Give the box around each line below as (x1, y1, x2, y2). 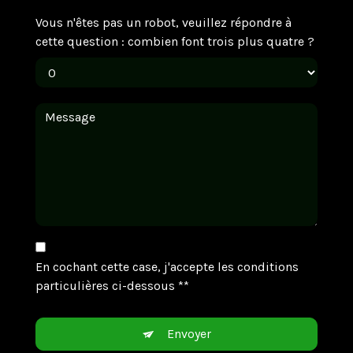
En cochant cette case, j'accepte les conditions (35, 259, 299, 275)
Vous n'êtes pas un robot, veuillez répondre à (35, 15, 292, 31)
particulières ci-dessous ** (35, 278, 189, 294)
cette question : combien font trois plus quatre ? (35, 34, 314, 50)
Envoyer (167, 326, 211, 342)
